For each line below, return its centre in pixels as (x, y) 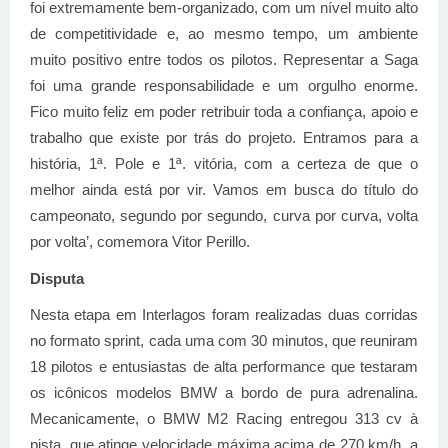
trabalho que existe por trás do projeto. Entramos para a (224, 137)
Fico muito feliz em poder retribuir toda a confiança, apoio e (224, 111)
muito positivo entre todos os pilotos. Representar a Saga (224, 59)
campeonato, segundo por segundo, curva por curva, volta (224, 215)
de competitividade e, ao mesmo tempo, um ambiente (224, 33)
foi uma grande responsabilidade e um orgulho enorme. (224, 85)
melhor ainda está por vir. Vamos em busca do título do (224, 189)
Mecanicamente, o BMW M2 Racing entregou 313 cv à (224, 419)
